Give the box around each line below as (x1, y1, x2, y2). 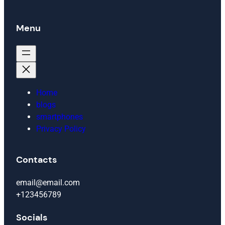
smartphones (36, 112, 83, 122)
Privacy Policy (36, 124, 86, 134)
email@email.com (16, 178, 80, 188)
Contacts (16, 154, 57, 166)
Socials (16, 211, 47, 224)
